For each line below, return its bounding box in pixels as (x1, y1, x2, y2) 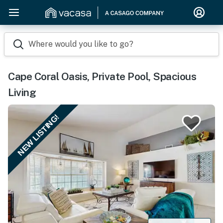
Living (8, 86, 36, 99)
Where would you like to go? (28, 39, 133, 49)
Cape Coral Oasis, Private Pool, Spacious (8, 70, 196, 83)
